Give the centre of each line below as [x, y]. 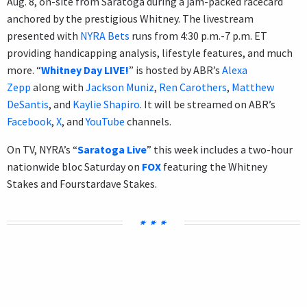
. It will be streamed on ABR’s [208, 104]
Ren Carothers [193, 87]
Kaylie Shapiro [106, 104]
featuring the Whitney [214, 166]
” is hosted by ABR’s [175, 70]
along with [58, 87]
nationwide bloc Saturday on [74, 166]
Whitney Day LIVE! [85, 70]
